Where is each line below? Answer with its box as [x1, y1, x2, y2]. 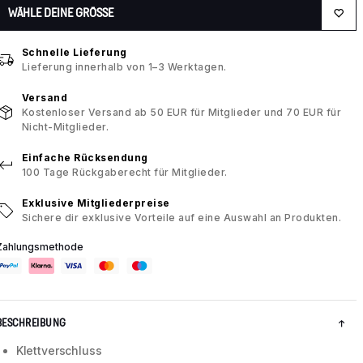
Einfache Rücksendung [21, 152, 148, 164]
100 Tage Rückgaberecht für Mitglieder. [21, 166, 228, 179]
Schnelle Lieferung [21, 46, 127, 59]
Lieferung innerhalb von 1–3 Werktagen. [21, 61, 227, 74]
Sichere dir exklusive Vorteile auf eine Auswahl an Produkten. [21, 211, 342, 224]
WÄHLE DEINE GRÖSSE [7, 6, 113, 20]
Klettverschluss [15, 344, 102, 358]
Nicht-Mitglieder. [21, 121, 109, 134]
